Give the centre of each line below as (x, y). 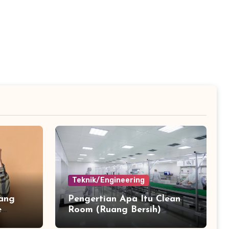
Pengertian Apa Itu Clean (124, 199)
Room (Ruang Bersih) (114, 210)
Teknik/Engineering (108, 180)
